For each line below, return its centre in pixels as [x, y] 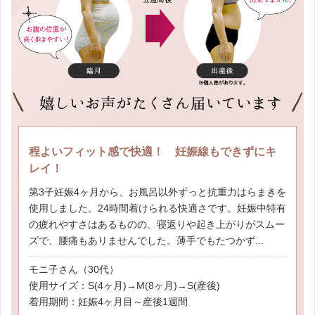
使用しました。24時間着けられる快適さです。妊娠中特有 [157, 208]
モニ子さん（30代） [74, 270]
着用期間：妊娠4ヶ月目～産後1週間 [108, 302]
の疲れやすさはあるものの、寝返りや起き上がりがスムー [157, 225]
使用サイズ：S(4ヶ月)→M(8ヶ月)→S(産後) [124, 286]
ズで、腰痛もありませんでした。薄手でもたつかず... [146, 241]
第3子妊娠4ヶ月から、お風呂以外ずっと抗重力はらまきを [157, 192]
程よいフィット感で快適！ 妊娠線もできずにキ [153, 152]
